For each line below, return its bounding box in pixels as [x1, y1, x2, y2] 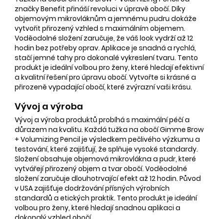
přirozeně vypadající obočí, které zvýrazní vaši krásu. [15, 82, 192, 92]
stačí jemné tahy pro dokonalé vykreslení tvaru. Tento [15, 52, 198, 63]
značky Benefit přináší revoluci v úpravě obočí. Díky [15, 3, 185, 14]
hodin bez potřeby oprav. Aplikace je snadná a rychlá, [15, 43, 196, 53]
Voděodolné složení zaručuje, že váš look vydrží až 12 [15, 33, 193, 43]
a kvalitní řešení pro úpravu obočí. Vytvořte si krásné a [15, 72, 196, 82]
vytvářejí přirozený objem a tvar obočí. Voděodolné [15, 163, 187, 174]
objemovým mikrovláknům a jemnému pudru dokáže [15, 13, 197, 23]
